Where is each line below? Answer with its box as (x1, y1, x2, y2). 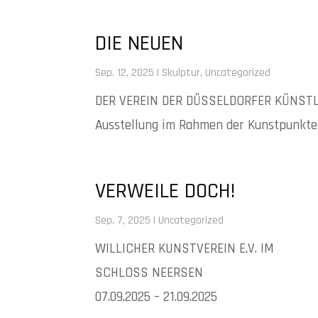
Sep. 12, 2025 (95, 65, 155, 81)
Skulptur (162, 65, 201, 81)
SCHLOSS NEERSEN (95, 264, 204, 283)
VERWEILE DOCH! (95, 177, 236, 205)
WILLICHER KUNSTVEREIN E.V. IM (95, 240, 275, 258)
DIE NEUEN (95, 30, 184, 57)
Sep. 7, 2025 (95, 213, 151, 229)
